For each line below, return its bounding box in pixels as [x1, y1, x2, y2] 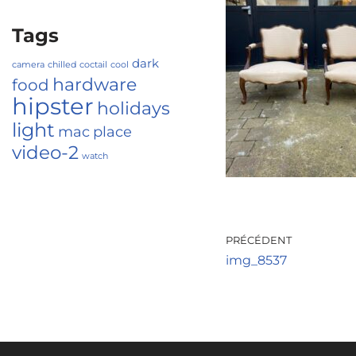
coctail [79, 60, 107, 70]
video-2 [12, 141, 79, 164]
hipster [12, 92, 94, 120]
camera [12, 60, 44, 70]
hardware [52, 74, 137, 95]
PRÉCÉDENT [225, 234, 292, 246]
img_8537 [225, 253, 287, 268]
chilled [48, 60, 76, 70]
